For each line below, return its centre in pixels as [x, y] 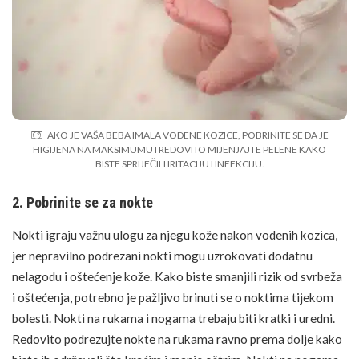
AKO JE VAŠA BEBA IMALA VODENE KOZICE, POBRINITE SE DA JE [188, 135]
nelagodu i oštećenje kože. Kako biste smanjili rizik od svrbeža [177, 276]
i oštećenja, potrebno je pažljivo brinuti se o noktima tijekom [173, 297]
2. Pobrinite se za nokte [83, 202]
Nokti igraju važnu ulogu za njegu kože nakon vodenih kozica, [175, 234]
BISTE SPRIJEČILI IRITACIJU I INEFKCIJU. [179, 163]
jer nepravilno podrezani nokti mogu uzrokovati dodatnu [162, 255]
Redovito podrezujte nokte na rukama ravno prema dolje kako [177, 339]
